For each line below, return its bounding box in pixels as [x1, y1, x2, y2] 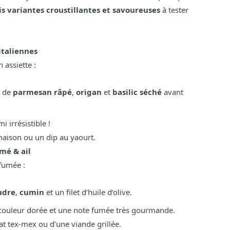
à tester [160, 4, 188, 15]
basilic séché [112, 86, 162, 97]
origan [75, 86, 102, 97]
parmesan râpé [12, 86, 72, 97]
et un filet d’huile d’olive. [44, 187, 132, 198]
